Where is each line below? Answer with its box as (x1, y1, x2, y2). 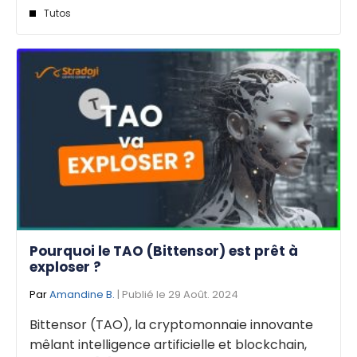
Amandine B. (49, 287, 115, 303)
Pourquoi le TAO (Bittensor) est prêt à (29, 241, 298, 261)
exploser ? (29, 257, 101, 277)
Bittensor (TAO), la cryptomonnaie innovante (29, 316, 313, 335)
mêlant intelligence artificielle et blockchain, (29, 335, 307, 355)
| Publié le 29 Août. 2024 (115, 287, 238, 303)
